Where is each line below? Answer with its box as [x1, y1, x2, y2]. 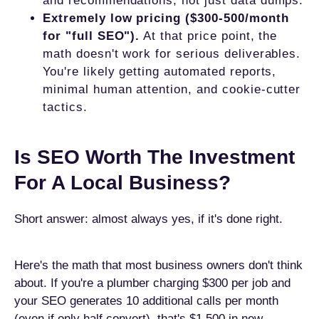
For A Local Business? [14, 172, 231, 194]
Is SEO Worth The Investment [14, 146, 295, 168]
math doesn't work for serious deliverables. [43, 47, 301, 61]
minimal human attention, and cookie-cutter [43, 83, 301, 96]
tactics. [43, 100, 88, 114]
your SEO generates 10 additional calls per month [14, 294, 278, 308]
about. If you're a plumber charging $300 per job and [14, 276, 291, 290]
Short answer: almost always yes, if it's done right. [14, 212, 283, 226]
